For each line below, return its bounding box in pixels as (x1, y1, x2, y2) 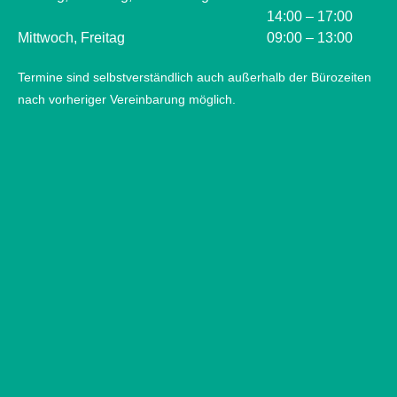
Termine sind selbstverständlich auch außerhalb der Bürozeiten (18, 70, 371, 84)
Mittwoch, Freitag (18, 30, 125, 45)
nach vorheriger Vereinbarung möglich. (18, 92, 236, 106)
